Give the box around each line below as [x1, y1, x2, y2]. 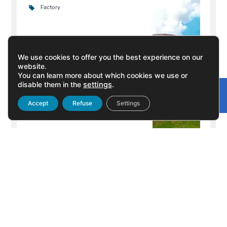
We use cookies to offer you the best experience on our [18, 53, 203, 61]
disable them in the [18, 80, 83, 89]
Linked [183, 95, 208, 105]
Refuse [72, 99, 92, 107]
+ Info [39, 204, 56, 212]
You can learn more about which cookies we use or [18, 71, 187, 80]
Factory [40, 4, 60, 11]
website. [18, 62, 47, 70]
